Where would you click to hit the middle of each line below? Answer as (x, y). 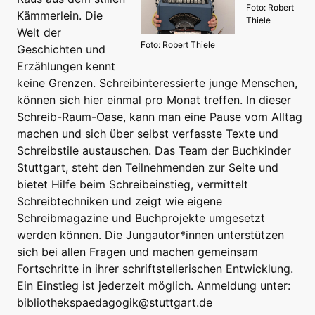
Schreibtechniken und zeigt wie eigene (120, 201)
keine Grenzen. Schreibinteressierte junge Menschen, (157, 83)
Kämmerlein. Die (60, 16)
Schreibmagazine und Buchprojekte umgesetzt (141, 218)
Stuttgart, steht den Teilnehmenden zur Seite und (148, 168)
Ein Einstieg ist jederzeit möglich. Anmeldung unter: (154, 286)
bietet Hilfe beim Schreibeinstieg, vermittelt (133, 185)
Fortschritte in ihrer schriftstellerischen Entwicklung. (155, 269)
